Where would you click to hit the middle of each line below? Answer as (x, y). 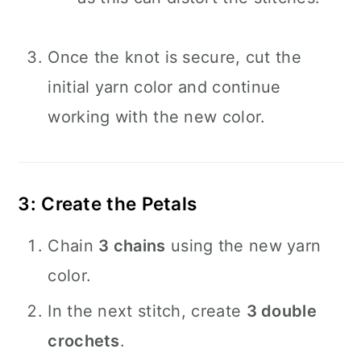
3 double (281, 311)
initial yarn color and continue (164, 87)
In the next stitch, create (147, 311)
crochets (84, 341)
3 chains (132, 246)
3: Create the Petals (108, 203)
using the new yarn (243, 246)
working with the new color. (157, 117)
